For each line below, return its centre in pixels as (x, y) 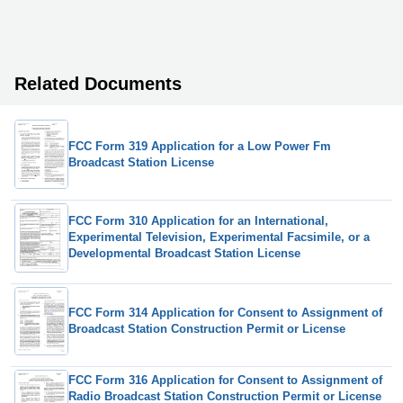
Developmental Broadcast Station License (184, 254)
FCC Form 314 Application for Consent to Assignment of (225, 313)
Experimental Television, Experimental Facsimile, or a (219, 237)
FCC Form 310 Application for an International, (198, 221)
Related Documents (98, 84)
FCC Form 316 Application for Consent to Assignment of (225, 380)
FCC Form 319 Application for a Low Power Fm (200, 146)
